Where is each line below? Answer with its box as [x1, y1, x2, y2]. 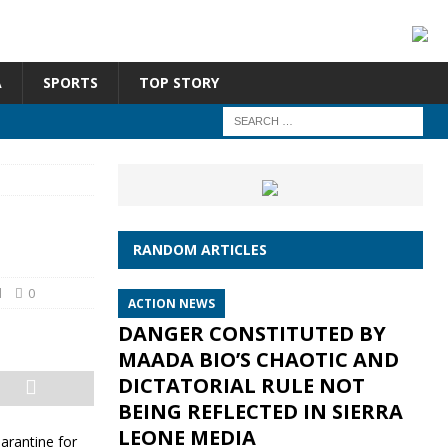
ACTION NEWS [127, 295, 215, 312]
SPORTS [43, 73, 98, 92]
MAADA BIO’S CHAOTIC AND [117, 346, 399, 373]
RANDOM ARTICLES [132, 240, 267, 259]
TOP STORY [139, 73, 219, 92]
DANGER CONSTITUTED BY [117, 320, 386, 347]
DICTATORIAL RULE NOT [117, 372, 365, 399]
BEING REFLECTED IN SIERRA [117, 398, 403, 425]
